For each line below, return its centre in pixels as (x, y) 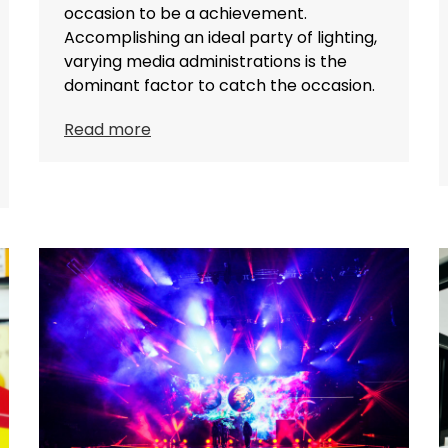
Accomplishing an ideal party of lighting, (220, 37)
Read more (107, 129)
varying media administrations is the (205, 61)
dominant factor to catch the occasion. (219, 85)
